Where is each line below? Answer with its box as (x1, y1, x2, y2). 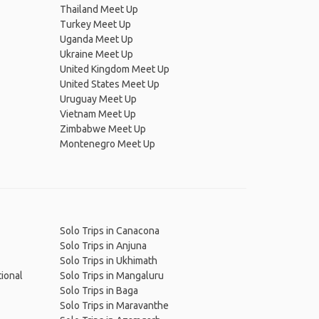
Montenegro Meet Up (59, 138, 155, 150)
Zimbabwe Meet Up (59, 123, 146, 135)
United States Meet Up (59, 78, 159, 90)
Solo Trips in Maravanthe (59, 300, 169, 311)
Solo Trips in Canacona (59, 225, 159, 236)
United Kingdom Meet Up (59, 63, 169, 75)
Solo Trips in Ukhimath (59, 255, 157, 266)
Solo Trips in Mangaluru (59, 270, 164, 281)
